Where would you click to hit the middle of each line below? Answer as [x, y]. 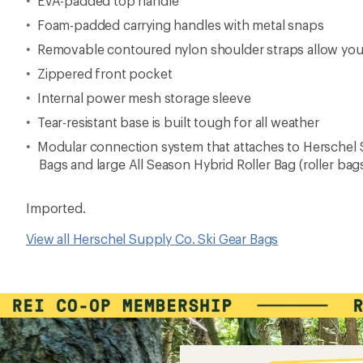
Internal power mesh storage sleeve [144, 98]
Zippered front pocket [105, 73]
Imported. [56, 208]
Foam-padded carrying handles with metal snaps [180, 25]
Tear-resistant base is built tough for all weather [178, 122]
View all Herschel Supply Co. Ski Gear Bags [152, 239]
